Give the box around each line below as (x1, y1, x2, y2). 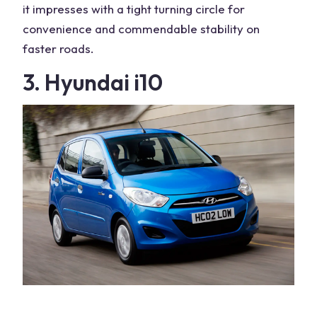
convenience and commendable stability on (23, 21, 260, 37)
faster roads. (23, 41, 94, 57)
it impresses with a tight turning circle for (23, 1, 245, 17)
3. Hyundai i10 (23, 68, 163, 97)
